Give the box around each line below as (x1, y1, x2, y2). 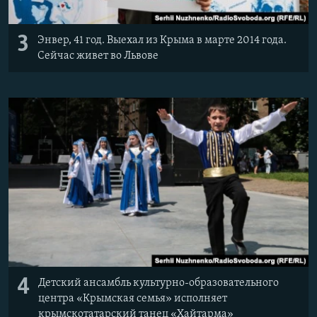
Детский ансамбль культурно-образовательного (38, 277, 279, 289)
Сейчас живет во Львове (38, 50, 158, 62)
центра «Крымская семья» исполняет (38, 292, 227, 304)
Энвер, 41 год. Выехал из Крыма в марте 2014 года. (38, 34, 287, 46)
